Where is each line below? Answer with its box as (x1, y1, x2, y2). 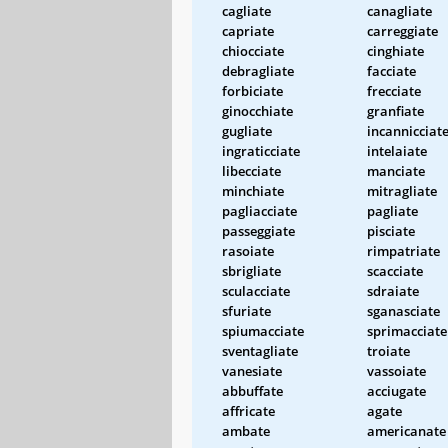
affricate (222, 401, 275, 420)
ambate (222, 421, 270, 440)
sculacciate (222, 281, 290, 300)
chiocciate (222, 41, 284, 60)
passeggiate (222, 221, 295, 240)
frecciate (367, 81, 421, 100)
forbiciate (222, 81, 283, 100)
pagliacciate (222, 201, 297, 220)
